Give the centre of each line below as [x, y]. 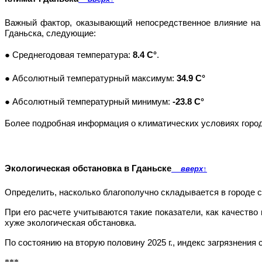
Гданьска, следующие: [50, 34]
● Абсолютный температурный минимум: [89, 102]
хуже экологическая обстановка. [70, 223]
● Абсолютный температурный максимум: [91, 79]
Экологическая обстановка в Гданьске [88, 169]
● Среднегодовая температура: [69, 55]
